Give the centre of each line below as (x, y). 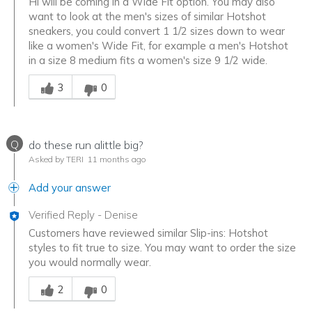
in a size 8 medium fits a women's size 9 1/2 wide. (148, 61)
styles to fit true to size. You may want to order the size (162, 248)
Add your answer (70, 188)
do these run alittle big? (86, 145)
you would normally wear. (90, 263)
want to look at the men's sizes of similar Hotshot (147, 17)
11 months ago (116, 159)
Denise (121, 215)
